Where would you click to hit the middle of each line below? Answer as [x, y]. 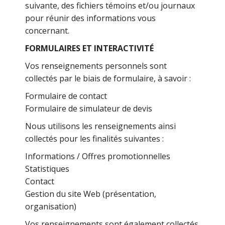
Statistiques [47, 169]
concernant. [47, 31]
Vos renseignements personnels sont [96, 66]
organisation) [51, 206]
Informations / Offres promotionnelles [98, 156]
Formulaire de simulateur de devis [89, 108]
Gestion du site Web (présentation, [91, 194]
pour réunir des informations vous [91, 18]
